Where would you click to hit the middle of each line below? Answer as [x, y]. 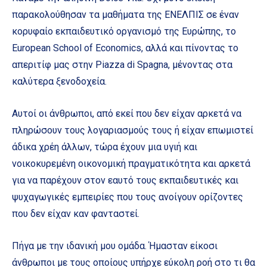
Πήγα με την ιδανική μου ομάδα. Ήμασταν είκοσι [115, 246]
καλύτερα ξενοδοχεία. [59, 81]
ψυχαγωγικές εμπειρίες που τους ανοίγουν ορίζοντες [128, 197]
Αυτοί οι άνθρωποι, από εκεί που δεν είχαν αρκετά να [127, 113]
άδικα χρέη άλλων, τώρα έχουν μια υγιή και [105, 147]
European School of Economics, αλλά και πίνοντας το [125, 48]
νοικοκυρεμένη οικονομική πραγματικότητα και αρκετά [131, 163]
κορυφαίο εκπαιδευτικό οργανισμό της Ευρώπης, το [124, 31]
